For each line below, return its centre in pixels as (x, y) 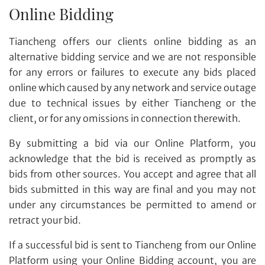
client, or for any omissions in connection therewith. (125, 118)
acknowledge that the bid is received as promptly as (132, 158)
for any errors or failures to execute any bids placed (132, 72)
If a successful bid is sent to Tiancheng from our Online (132, 245)
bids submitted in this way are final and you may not (132, 189)
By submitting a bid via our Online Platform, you (132, 143)
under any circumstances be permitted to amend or (132, 204)
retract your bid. (45, 220)
